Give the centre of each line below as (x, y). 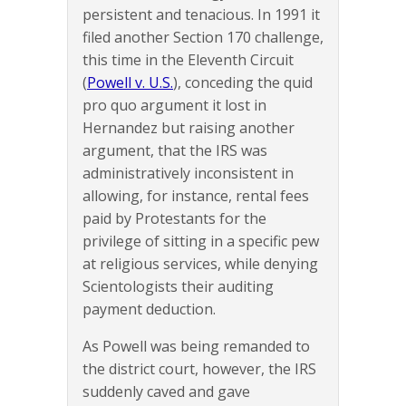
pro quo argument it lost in (174, 106)
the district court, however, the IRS (199, 369)
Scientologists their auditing (178, 287)
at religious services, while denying (200, 264)
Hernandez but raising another (188, 128)
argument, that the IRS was (175, 151)
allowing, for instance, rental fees (196, 196)
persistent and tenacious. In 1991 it (201, 15)
